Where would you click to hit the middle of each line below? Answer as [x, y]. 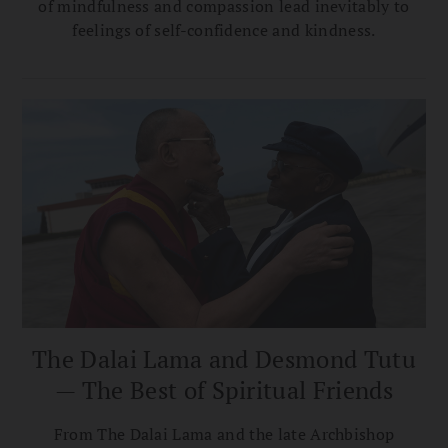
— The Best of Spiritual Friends [224, 390]
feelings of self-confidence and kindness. [224, 29]
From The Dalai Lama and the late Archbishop [224, 434]
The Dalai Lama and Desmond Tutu [224, 359]
